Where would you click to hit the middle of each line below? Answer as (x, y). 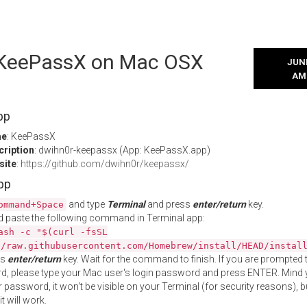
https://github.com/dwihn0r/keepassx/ (105, 164)
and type (87, 204)
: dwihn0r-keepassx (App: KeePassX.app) (122, 150)
